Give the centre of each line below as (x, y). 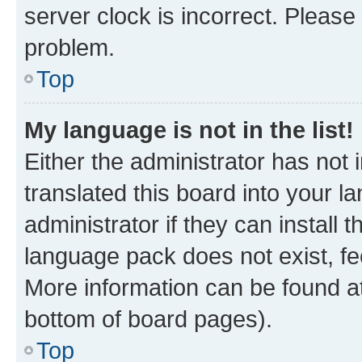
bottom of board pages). (148, 319)
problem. (69, 47)
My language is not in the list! (189, 130)
